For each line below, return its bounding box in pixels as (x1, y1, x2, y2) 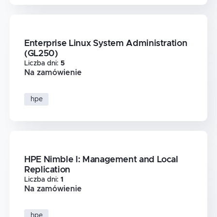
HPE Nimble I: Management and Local (24, 155, 178, 164)
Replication (24, 165, 71, 174)
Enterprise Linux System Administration (24, 39, 187, 48)
